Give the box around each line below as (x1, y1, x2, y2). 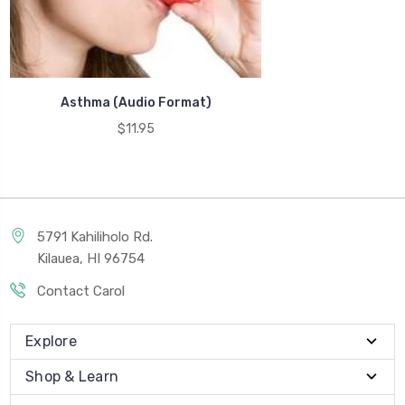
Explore (25, 332, 77, 350)
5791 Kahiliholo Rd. (37, 228, 153, 245)
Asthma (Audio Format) (60, 94, 212, 110)
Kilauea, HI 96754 (37, 250, 145, 267)
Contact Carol (37, 282, 125, 299)
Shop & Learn (25, 367, 118, 385)
